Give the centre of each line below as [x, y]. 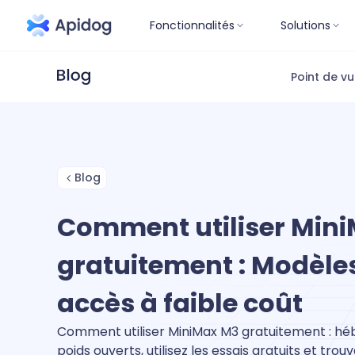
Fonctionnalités [192, 25]
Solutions [305, 25]
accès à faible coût [180, 303]
